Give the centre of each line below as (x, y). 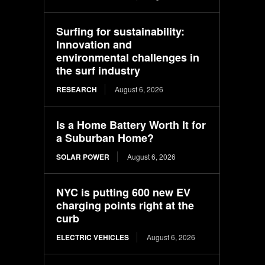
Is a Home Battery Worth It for (131, 125)
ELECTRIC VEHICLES (93, 237)
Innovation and (94, 44)
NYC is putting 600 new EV (124, 192)
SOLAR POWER (83, 156)
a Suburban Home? (105, 138)
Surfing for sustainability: (121, 31)
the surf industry (98, 70)
